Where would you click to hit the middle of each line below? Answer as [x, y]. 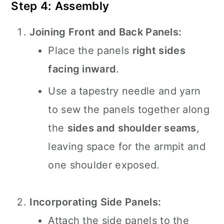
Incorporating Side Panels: [95, 202]
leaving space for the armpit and [127, 146]
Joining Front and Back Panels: [106, 32]
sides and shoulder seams [132, 128]
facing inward [82, 69]
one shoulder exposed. [104, 165]
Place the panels [90, 50]
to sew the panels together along [129, 109]
